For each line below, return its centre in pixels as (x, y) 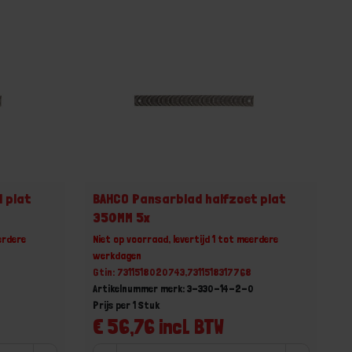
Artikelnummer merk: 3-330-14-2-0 (174, 288)
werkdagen (117, 255)
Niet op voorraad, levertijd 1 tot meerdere (186, 238)
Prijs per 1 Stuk (126, 304)
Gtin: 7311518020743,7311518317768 (172, 271)
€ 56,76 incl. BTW (159, 326)
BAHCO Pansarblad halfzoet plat (189, 198)
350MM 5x (121, 217)
